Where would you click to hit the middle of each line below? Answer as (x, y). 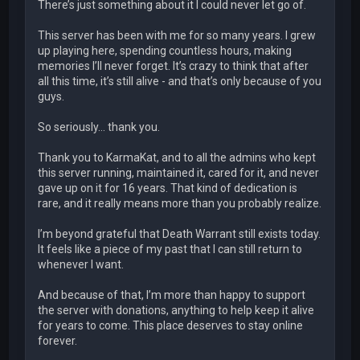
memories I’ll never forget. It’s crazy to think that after (174, 66)
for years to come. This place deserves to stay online (171, 326)
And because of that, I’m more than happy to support (172, 295)
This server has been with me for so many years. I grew (177, 36)
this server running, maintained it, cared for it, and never (179, 173)
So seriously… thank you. (99, 127)
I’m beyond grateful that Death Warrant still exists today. (180, 234)
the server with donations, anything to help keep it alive (176, 311)
